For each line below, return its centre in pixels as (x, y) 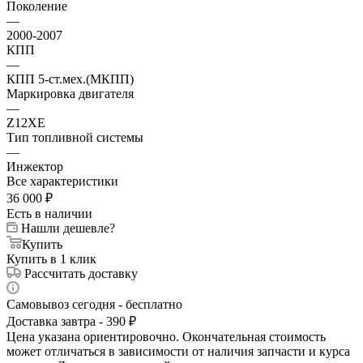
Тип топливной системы (75, 137)
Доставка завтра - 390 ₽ (71, 321)
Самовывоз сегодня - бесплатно (94, 304)
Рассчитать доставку (81, 273)
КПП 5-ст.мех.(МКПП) (70, 79)
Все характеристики (62, 181)
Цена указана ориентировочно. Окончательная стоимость (166, 336)
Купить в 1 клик (51, 258)
